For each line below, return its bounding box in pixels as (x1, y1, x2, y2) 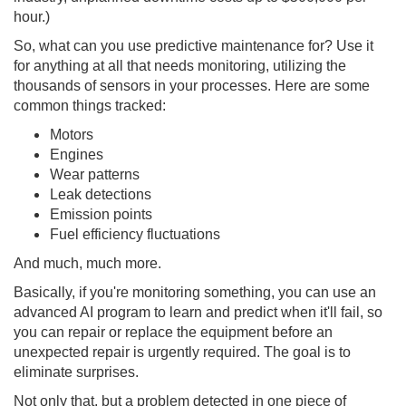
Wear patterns (50, 167, 140, 183)
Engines (50, 147, 103, 163)
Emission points (50, 207, 152, 223)
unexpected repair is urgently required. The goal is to (14, 344, 351, 361)
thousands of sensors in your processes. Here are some (14, 78, 370, 94)
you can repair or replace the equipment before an (14, 324, 333, 341)
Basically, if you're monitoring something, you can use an (14, 285, 376, 301)
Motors (50, 127, 93, 143)
